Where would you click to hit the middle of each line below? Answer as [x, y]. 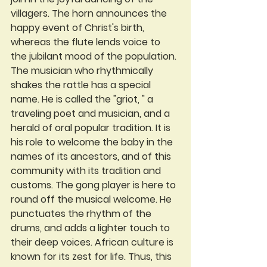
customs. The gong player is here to [94, 185]
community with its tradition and [87, 171]
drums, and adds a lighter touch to [91, 228]
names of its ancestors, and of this [92, 156]
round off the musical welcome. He [92, 199]
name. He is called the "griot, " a [83, 99]
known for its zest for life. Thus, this [92, 257]
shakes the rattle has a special [82, 85]
